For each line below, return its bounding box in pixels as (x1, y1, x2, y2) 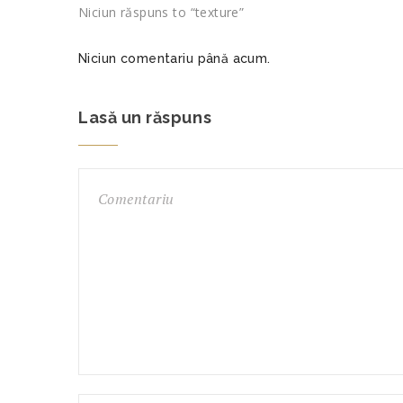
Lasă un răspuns (78, 108, 212, 127)
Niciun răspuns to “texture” (78, 4, 245, 21)
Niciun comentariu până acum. (78, 51, 271, 66)
